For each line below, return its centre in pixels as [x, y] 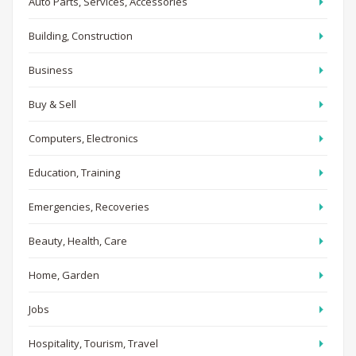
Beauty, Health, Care [78, 240]
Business [51, 70]
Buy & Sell [52, 104]
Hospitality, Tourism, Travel [93, 343]
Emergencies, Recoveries [89, 206]
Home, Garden [64, 275]
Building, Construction [81, 35]
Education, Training [74, 172]
